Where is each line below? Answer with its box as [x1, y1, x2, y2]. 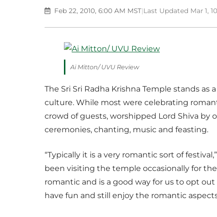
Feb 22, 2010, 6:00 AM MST [52, 6, 141, 15]
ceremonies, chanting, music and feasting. [45, 125, 208, 134]
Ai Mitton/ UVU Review [70, 63, 139, 71]
